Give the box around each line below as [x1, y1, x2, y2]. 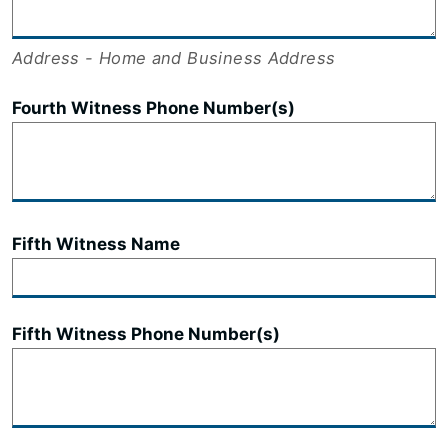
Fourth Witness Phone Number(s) [12, 98, 295, 119]
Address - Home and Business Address [12, 48, 336, 69]
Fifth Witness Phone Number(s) [12, 324, 280, 345]
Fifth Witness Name [12, 234, 180, 255]
